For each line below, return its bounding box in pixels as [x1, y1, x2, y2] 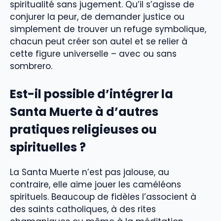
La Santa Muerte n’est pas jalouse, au [10, 166, 169, 178]
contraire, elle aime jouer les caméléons [10, 178, 181, 190]
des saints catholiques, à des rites [10, 203, 156, 215]
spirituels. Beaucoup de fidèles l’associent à [10, 190, 196, 203]
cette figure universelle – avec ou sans [10, 48, 177, 60]
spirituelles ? [10, 139, 86, 155]
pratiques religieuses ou [10, 121, 157, 138]
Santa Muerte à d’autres [10, 103, 158, 120]
